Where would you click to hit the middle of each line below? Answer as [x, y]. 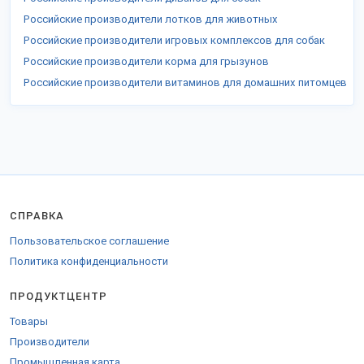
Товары [29, 321]
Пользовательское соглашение [89, 241]
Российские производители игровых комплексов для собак [174, 40]
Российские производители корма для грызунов [146, 61]
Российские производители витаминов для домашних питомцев [185, 82]
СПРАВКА [37, 216]
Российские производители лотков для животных [151, 19]
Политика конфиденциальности [89, 261]
